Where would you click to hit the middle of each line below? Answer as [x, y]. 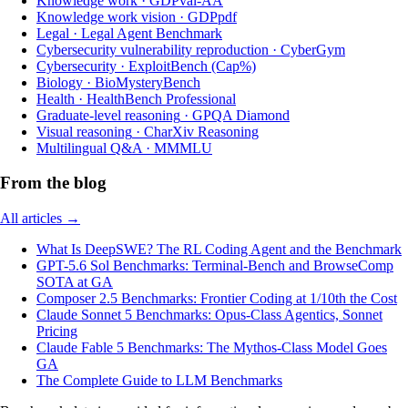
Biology [60, 82]
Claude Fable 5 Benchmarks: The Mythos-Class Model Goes [212, 347]
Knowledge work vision [106, 16]
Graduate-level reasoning [108, 115]
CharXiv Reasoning [201, 131]
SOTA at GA [75, 282]
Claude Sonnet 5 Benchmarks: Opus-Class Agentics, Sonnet [209, 315]
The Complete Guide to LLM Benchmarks [159, 380]
